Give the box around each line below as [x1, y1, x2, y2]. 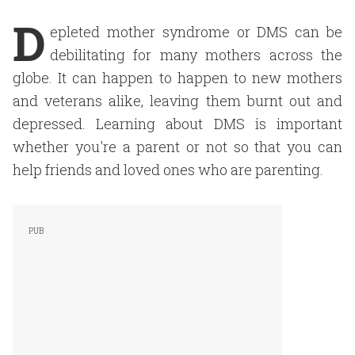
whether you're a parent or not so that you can [13, 137, 342, 156]
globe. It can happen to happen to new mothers [13, 68, 342, 87]
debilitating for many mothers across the [50, 45, 342, 64]
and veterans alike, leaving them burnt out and [13, 91, 342, 110]
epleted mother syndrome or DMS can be [50, 22, 342, 41]
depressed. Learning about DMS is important [13, 114, 342, 133]
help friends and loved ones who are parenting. [13, 160, 323, 179]
